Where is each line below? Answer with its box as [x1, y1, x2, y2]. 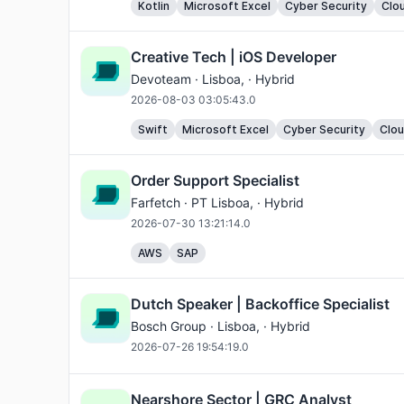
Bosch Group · [131, 318, 217, 334]
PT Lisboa [191, 195, 250, 210]
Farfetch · [131, 195, 191, 210]
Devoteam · [131, 71, 202, 87]
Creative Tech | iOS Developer [131, 48, 336, 66]
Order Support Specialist [131, 171, 299, 189]
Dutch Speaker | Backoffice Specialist [131, 295, 390, 313]
